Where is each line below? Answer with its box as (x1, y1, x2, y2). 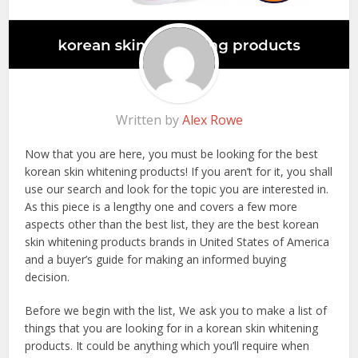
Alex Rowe (181, 111, 243, 129)
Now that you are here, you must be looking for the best (25, 146, 319, 162)
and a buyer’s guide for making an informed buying (25, 252, 287, 268)
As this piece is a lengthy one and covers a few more (25, 199, 298, 215)
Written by (115, 111, 182, 129)
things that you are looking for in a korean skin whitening (25, 320, 319, 336)
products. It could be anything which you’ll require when (25, 338, 310, 354)
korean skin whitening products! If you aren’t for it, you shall (25, 164, 333, 180)
